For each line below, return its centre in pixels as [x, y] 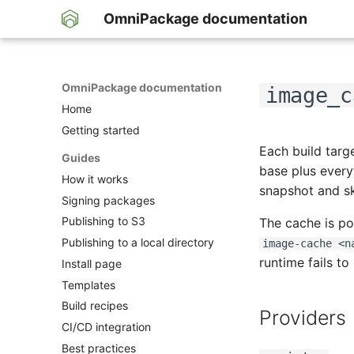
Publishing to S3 [104, 221]
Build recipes [95, 306]
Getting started [101, 130]
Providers [303, 318]
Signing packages [108, 200]
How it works [95, 179]
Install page [92, 263]
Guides [81, 158]
